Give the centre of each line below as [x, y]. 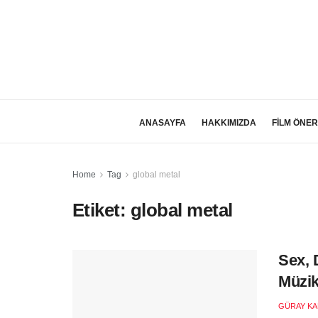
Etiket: [102, 210]
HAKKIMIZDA [229, 123]
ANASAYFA [162, 123]
